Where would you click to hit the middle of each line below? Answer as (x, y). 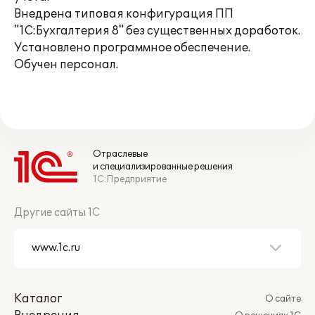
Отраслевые (120, 154)
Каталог (38, 299)
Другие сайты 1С (57, 213)
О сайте (283, 299)
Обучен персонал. (66, 65)
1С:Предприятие (130, 179)
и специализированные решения (163, 167)
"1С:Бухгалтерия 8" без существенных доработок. (157, 31)
